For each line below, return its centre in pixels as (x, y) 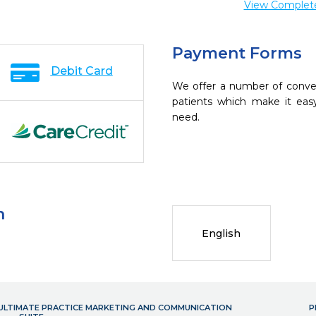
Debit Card (81, 71)
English (221, 233)
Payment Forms (237, 53)
